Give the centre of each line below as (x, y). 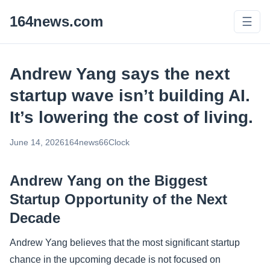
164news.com (56, 21)
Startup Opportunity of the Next (118, 199)
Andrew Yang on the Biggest (108, 181)
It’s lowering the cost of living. (131, 117)
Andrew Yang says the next (120, 74)
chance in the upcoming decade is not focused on (115, 259)
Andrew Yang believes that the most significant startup (125, 243)
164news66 (86, 143)
